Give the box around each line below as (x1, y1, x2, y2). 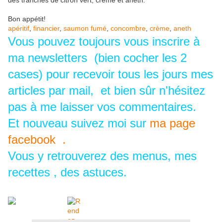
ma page (150, 116, 195, 130)
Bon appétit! (8, 15, 46, 23)
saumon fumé (63, 24, 107, 33)
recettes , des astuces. (8, 166, 127, 179)
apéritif (8, 24, 29, 33)
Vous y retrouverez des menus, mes (8, 149, 197, 163)
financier (33, 24, 59, 33)
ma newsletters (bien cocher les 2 (8, 51, 187, 65)
